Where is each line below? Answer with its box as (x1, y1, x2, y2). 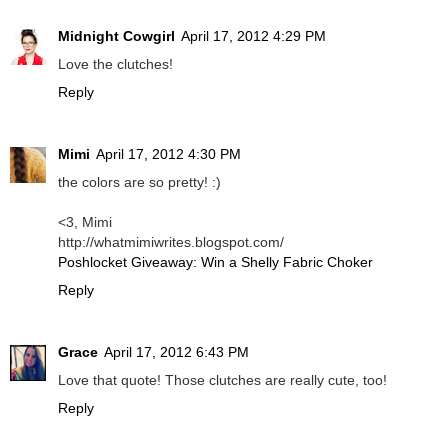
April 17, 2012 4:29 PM (181, 28, 326, 45)
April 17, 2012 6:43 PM (104, 344, 249, 361)
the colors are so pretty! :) (58, 174, 221, 191)
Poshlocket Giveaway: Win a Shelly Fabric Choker (58, 254, 373, 271)
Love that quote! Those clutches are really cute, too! (58, 372, 387, 389)
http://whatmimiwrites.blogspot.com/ (58, 234, 284, 251)
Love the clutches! (58, 56, 173, 73)
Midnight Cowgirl (58, 28, 175, 45)
